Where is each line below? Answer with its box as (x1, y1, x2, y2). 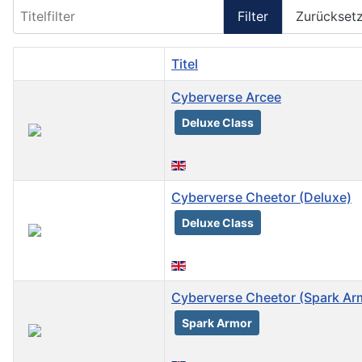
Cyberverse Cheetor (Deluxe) (171, 189, 351, 206)
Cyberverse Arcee (171, 89, 281, 106)
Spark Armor (182, 316, 252, 330)
